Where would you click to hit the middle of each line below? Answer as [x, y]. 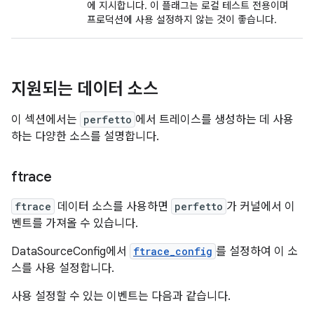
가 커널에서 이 [261, 207]
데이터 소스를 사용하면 [113, 207]
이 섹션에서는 [46, 120]
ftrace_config [173, 251]
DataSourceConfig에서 [70, 252]
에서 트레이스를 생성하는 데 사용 [214, 120]
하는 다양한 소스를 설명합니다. [85, 137]
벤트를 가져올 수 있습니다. [75, 224]
